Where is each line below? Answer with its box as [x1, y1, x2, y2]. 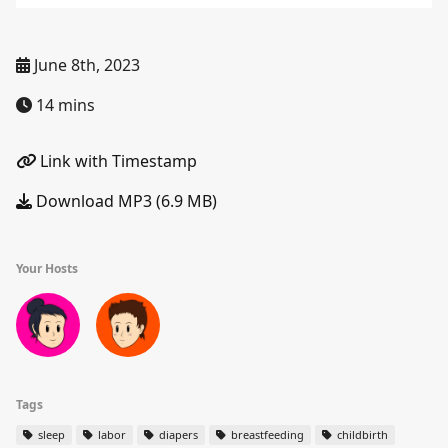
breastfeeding [228, 427, 304, 442]
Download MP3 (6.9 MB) [32, 190, 217, 212]
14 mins [32, 94, 95, 116]
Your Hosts [16, 260, 78, 277]
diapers [156, 427, 198, 442]
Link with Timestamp [36, 150, 197, 172]
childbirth [334, 427, 388, 442]
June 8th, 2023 [30, 54, 140, 76]
